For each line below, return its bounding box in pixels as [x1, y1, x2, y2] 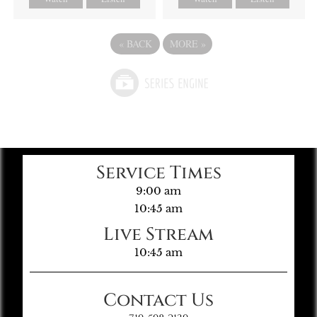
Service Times [96, 161, 221, 185]
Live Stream [103, 222, 214, 246]
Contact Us [103, 288, 214, 312]
